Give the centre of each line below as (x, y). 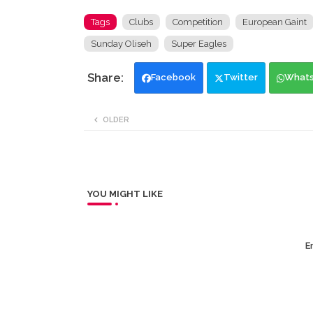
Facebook (173, 78)
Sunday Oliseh (121, 44)
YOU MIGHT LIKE (125, 194)
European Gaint (274, 22)
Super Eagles (198, 44)
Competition (197, 22)
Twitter (240, 78)
